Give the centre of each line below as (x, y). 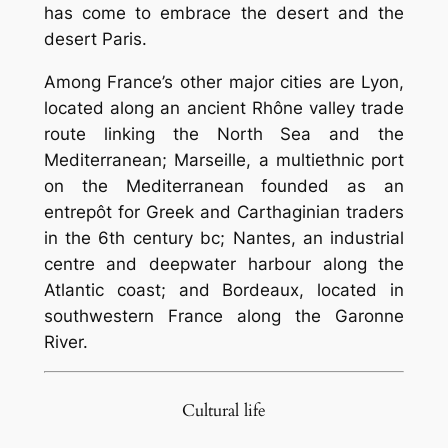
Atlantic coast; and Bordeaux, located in (224, 289)
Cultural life (224, 411)
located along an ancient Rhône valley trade (224, 107)
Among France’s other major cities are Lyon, (224, 81)
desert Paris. (95, 38)
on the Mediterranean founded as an (224, 185)
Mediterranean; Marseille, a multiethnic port (224, 159)
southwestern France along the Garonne (224, 315)
